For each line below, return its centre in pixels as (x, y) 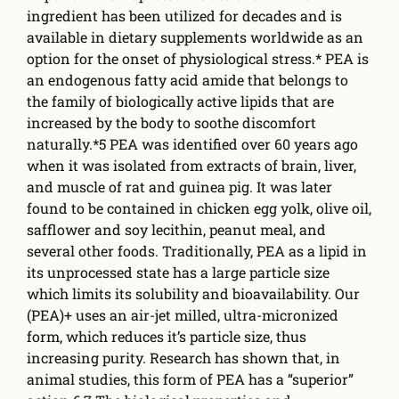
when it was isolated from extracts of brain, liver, (191, 165)
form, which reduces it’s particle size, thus (167, 336)
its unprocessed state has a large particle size (178, 272)
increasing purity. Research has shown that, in (183, 357)
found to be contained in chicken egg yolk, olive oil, (199, 208)
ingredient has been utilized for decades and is (184, 15)
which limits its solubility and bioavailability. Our (193, 293)
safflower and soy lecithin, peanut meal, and (176, 229)
